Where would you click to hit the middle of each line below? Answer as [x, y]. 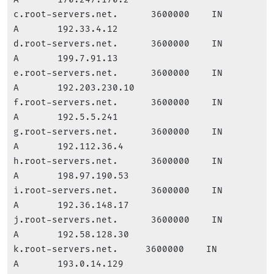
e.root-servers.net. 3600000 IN [135, 73]
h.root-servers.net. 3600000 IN [135, 161]
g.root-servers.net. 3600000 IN [135, 132]
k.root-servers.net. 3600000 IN [132, 249]
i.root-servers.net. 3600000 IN [135, 191]
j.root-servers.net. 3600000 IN [135, 220]
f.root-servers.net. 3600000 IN [135, 102]
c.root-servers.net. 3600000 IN [135, 14]
